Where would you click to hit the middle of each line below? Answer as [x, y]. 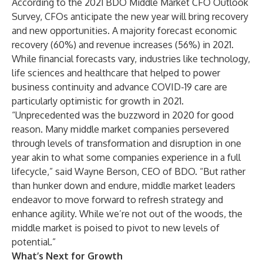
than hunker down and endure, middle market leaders [124, 186]
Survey [26, 16]
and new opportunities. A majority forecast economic [124, 31]
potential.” [34, 242]
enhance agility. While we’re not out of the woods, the [127, 214]
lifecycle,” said [43, 171]
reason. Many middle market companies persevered [120, 129]
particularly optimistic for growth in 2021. [98, 101]
